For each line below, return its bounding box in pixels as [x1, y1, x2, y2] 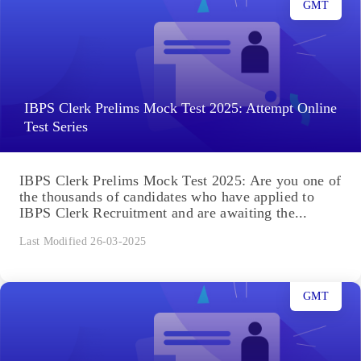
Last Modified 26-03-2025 [19, 235, 147, 248]
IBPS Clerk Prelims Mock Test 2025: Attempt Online [24, 100, 337, 117]
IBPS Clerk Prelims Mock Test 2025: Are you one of [19, 172, 342, 189]
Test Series [24, 118, 88, 135]
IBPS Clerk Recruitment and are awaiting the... [19, 205, 308, 222]
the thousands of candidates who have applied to [19, 189, 315, 205]
